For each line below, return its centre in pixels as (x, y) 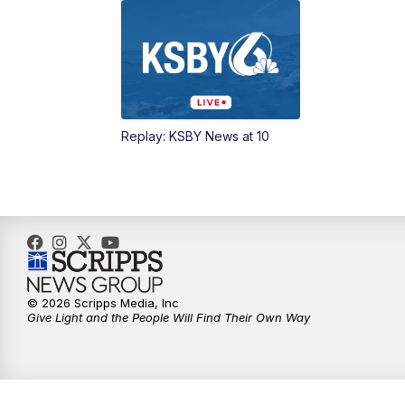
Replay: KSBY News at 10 (196, 137)
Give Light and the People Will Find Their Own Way (169, 318)
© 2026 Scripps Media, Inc (103, 303)
